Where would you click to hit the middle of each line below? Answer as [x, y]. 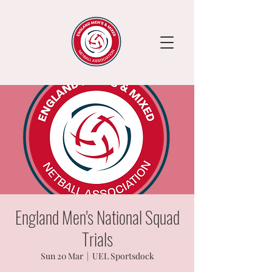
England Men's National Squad [97, 217]
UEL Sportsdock [123, 256]
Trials [97, 239]
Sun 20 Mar [62, 256]
